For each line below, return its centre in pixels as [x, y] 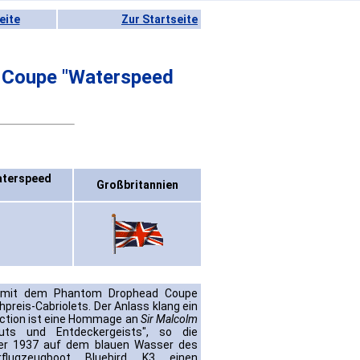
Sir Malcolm [169, 319]
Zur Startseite [160, 19]
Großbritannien [137, 185]
